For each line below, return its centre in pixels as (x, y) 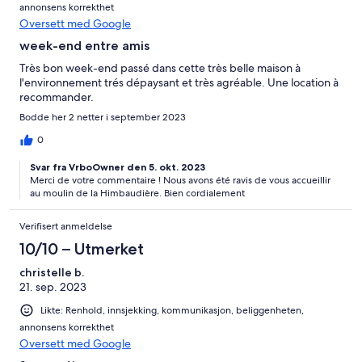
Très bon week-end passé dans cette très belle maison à (160, 68)
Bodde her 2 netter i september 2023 (103, 118)
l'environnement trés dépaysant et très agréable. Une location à (179, 83)
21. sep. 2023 (53, 287)
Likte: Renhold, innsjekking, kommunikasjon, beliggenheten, (172, 311)
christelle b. (52, 273)
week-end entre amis (84, 46)
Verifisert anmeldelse (66, 227)
